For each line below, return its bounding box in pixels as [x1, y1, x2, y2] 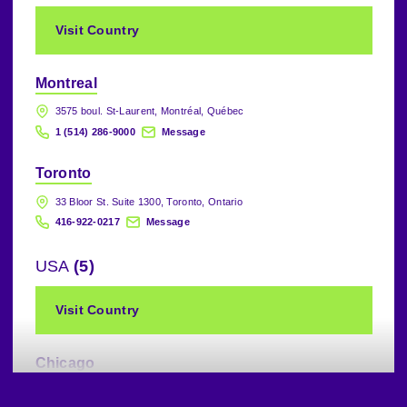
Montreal [35, 74, 98, 91]
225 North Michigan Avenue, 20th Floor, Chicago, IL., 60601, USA [55, 385, 358, 397]
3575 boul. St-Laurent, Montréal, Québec [55, 105, 244, 116]
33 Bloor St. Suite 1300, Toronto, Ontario [55, 195, 243, 207]
